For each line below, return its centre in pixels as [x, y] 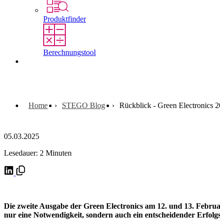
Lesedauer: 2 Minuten [38, 153]
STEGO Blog [83, 105]
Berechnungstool [69, 52]
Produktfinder [65, 19]
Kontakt [36, 61]
